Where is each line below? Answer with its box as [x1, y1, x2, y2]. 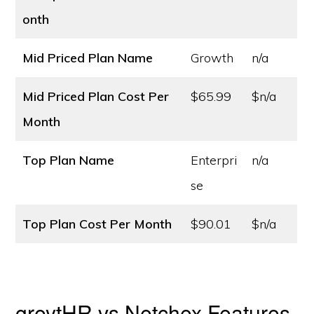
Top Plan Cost [22, 216, 107, 232]
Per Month [110, 216, 172, 232]
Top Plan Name [22, 152, 115, 168]
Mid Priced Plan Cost [22, 88, 146, 104]
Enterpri [191, 152, 238, 168]
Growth [191, 50, 234, 66]
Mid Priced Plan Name [22, 50, 153, 66]
